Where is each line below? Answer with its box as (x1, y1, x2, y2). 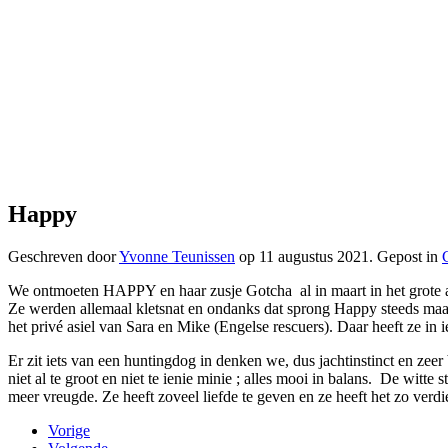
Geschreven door (8, 247, 119, 265)
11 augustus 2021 (259, 247, 369, 265)
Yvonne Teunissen (119, 247, 235, 265)
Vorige (48, 421, 90, 439)
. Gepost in (369, 247, 442, 265)
